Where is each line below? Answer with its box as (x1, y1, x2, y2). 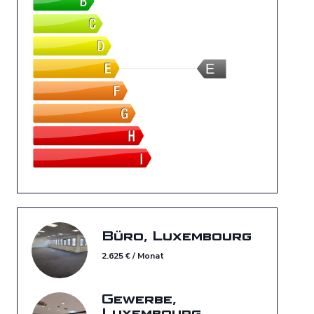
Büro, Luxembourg (102, 227, 252, 244)
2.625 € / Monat (102, 250, 164, 261)
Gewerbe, (102, 290, 176, 307)
